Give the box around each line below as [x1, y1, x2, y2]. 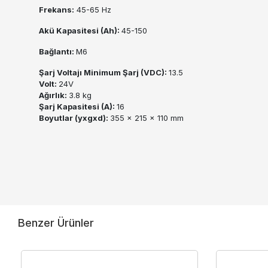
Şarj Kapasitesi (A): [39, 101, 117, 111]
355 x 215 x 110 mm [110, 112, 184, 123]
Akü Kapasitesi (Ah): [39, 25, 121, 35]
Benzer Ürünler [18, 217, 95, 230]
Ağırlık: [39, 90, 69, 100]
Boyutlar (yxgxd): [39, 112, 110, 123]
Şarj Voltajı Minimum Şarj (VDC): [39, 67, 169, 77]
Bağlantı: [39, 46, 76, 56]
